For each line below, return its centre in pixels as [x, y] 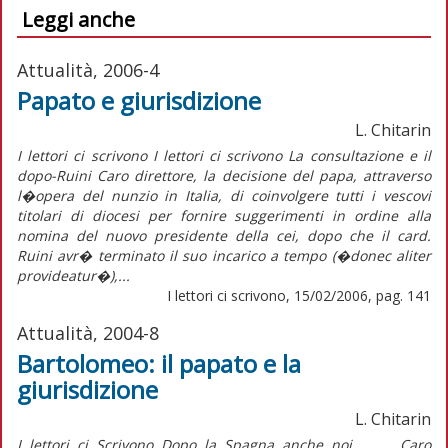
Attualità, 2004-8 [88, 332]
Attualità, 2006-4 [88, 69]
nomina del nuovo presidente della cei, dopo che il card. [224, 235]
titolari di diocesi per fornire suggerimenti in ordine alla [224, 215]
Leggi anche [78, 19]
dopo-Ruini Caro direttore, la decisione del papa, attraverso [224, 175]
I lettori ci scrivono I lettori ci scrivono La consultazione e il [224, 155]
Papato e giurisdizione [139, 100]
